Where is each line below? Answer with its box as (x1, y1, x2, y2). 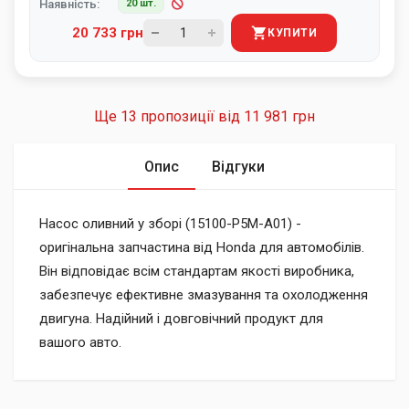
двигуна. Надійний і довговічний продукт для (39, 310, 323, 327)
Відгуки (212, 158, 265, 175)
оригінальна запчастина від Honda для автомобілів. (39, 239, 364, 256)
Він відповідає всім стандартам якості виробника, (39, 263, 354, 279)
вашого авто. (39, 334, 121, 351)
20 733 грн (72, 25, 143, 41)
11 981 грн (244, 108, 315, 125)
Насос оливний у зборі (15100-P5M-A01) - (39, 215, 301, 232)
